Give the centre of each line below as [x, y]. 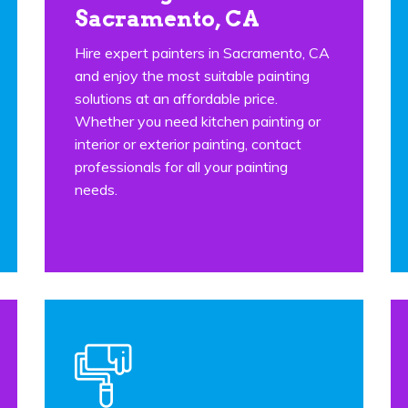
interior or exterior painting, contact [188, 144]
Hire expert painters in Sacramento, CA [202, 53]
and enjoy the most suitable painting [192, 76]
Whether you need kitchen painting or [198, 121]
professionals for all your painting [181, 167]
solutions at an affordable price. [176, 98]
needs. [96, 189]
